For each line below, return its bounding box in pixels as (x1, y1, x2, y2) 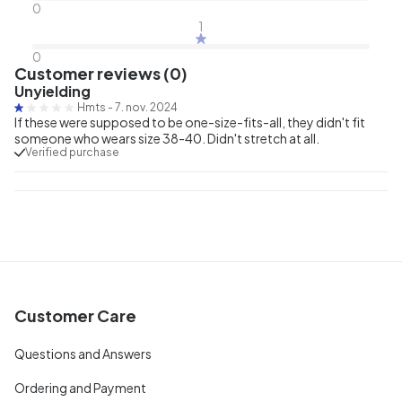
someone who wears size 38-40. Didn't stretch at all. (14, 129, 319, 146)
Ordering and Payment (14, 379, 146, 396)
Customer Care (14, 304, 136, 326)
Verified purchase (25, 144, 119, 159)
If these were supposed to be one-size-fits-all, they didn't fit (14, 113, 365, 130)
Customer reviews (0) (14, 62, 188, 83)
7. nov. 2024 (115, 100, 178, 114)
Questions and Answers (14, 345, 152, 362)
